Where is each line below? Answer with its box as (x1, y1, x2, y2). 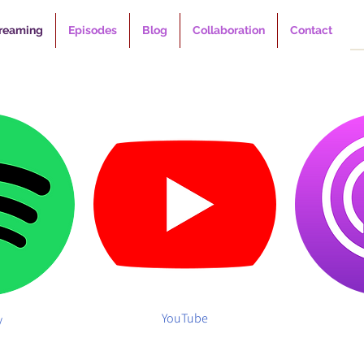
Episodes (68, 24, 117, 37)
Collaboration (193, 24, 265, 37)
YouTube (162, 310, 208, 327)
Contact (290, 24, 332, 37)
